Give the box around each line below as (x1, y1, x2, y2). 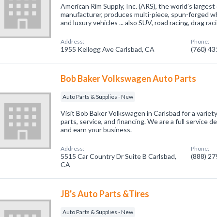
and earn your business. (61, 125, 132, 134)
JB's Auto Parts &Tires (61, 188, 150, 199)
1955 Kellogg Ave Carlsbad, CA (61, 45, 155, 53)
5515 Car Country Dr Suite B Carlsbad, (61, 152, 177, 160)
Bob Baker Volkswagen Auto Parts (61, 73, 197, 84)
